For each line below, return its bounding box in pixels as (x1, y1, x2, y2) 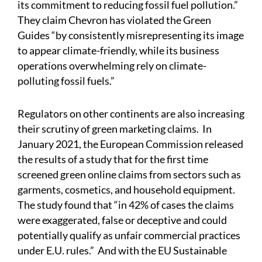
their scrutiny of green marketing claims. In (18, 122, 212, 136)
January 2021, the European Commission (18, 137, 205, 151)
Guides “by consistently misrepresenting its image (18, 29, 244, 42)
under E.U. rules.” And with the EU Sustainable (18, 244, 227, 257)
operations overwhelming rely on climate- (18, 59, 206, 73)
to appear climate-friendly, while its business (18, 44, 219, 57)
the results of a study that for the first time (18, 153, 208, 166)
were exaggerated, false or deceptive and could (18, 213, 227, 227)
